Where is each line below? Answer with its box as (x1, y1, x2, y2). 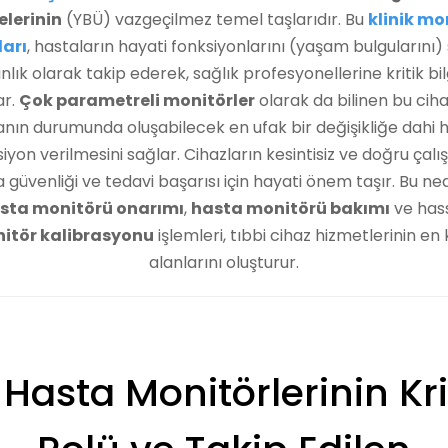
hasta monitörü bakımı (191, 197, 390, 220)
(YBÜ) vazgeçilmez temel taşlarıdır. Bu (61, 8, 368, 31)
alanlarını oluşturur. (149, 251, 299, 274)
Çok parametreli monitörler (18, 89, 255, 112)
